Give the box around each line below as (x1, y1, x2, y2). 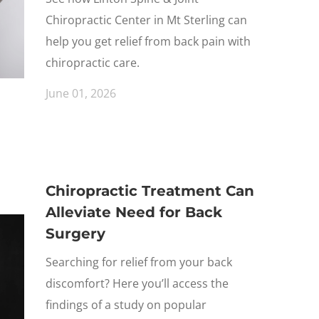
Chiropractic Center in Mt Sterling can (46, 12, 247, 28)
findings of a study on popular (46, 297, 206, 313)
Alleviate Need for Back (46, 204, 222, 221)
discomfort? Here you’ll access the (46, 276, 229, 291)
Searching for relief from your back (46, 254, 232, 270)
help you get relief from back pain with (46, 33, 251, 49)
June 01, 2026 (46, 85, 116, 101)
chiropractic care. (46, 55, 140, 70)
